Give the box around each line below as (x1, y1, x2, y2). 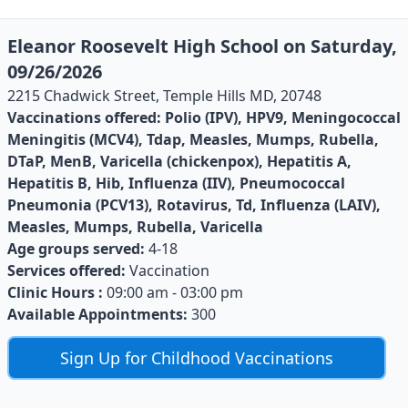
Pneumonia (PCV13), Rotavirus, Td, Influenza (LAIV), (7, 194, 381, 215)
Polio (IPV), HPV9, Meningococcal (165, 107, 401, 127)
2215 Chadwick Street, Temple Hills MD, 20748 (7, 85, 321, 106)
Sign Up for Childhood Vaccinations (60, 346, 333, 369)
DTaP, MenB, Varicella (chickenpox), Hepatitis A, (7, 150, 352, 171)
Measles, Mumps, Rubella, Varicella (7, 216, 263, 237)
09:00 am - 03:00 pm (103, 281, 243, 302)
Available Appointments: (7, 303, 188, 324)
